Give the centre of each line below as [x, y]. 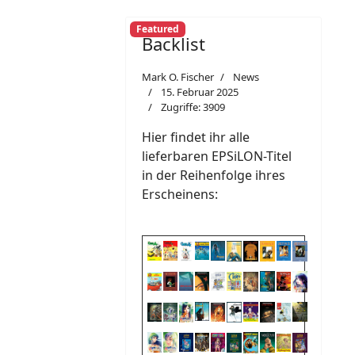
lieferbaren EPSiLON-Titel [217, 156]
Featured [157, 29]
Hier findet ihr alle [196, 137]
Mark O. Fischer [178, 76]
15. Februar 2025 [200, 92]
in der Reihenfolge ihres [214, 175]
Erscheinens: [180, 194]
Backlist [174, 43]
